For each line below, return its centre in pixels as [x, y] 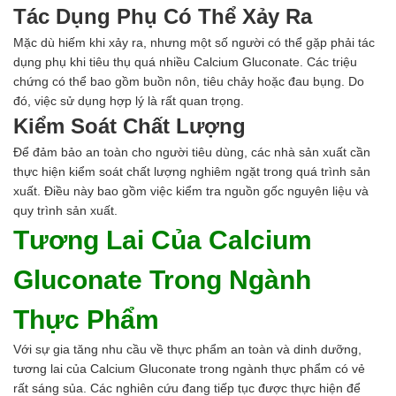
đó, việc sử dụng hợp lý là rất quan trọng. [129, 101]
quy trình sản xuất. [65, 211]
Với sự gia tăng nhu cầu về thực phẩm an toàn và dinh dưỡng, [187, 350]
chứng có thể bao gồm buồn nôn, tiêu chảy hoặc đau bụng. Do [189, 82]
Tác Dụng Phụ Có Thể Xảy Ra [163, 17]
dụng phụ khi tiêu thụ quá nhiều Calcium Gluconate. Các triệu [185, 62]
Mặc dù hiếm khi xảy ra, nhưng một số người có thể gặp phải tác [194, 43]
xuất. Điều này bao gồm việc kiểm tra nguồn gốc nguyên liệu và [191, 191]
